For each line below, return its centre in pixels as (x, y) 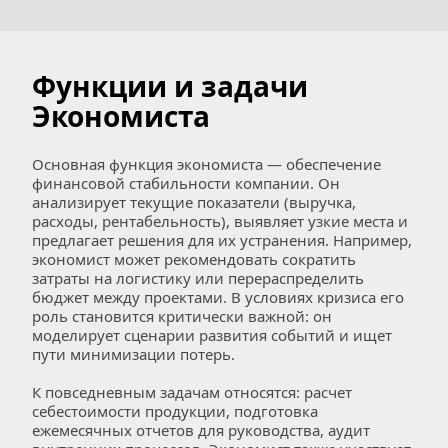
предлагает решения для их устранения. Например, (222, 240)
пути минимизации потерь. (133, 354)
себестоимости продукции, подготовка (175, 411)
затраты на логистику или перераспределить (198, 278)
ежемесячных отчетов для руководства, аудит (201, 430)
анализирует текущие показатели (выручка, (194, 202)
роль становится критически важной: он (182, 316)
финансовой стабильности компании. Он (186, 183)
